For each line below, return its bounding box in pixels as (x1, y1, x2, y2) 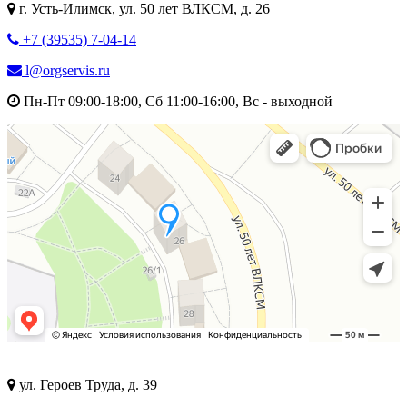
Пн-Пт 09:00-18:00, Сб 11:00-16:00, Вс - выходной (20, 93, 333, 109)
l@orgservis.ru (22, 62, 110, 78)
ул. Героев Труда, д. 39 (15, 376, 157, 392)
